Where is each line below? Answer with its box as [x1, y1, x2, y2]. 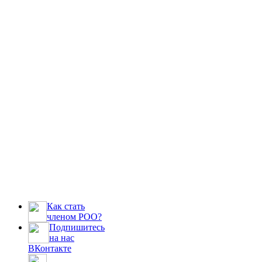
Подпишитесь [49, 222, 105, 233]
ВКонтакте [28, 243, 71, 254]
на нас [49, 233, 74, 243]
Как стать [47, 201, 85, 212]
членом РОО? [47, 212, 102, 222]
